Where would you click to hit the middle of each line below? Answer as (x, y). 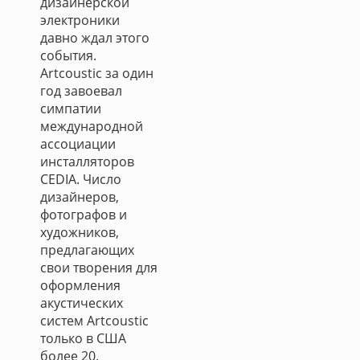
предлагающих (87, 250)
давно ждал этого (95, 38)
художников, (80, 232)
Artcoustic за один (97, 73)
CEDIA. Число (81, 179)
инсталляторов (87, 162)
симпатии (71, 108)
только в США (83, 338)
